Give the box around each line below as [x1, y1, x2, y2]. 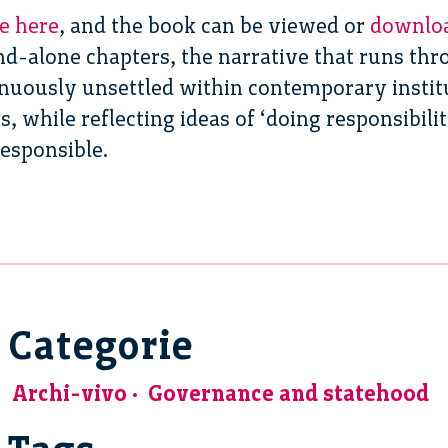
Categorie [8, 320, 193, 369]
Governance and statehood [148, 379, 429, 407]
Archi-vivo [12, 379, 127, 407]
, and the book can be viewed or [59, 12, 370, 38]
